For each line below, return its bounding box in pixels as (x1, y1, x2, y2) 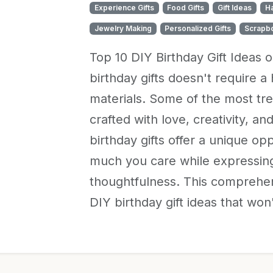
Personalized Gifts (165, 24, 232, 33)
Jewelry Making (94, 24, 152, 33)
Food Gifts (167, 3, 205, 12)
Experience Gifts (94, 3, 154, 12)
